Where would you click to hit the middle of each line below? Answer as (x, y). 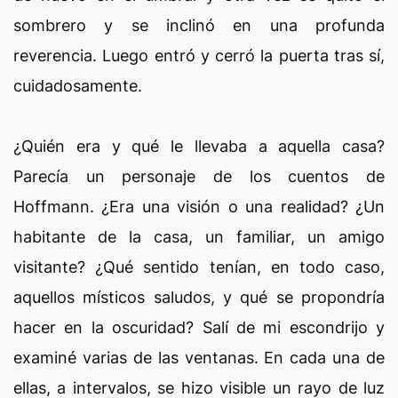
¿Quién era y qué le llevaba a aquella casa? (199, 146)
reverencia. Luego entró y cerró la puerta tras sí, (199, 56)
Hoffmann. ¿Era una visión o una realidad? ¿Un (199, 207)
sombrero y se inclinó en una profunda (199, 25)
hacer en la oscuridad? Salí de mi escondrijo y (199, 327)
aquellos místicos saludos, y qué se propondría (199, 297)
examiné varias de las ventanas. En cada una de (199, 358)
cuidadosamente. (78, 86)
